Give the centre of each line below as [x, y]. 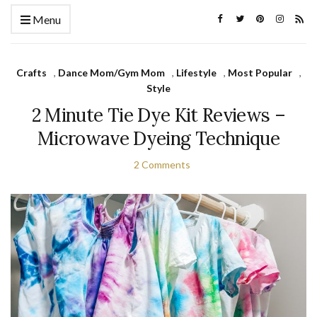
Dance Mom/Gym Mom [111, 73]
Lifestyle [196, 73]
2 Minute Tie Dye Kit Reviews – [158, 115]
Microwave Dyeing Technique [158, 139]
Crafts [31, 73]
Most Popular [260, 73]
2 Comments [162, 165]
